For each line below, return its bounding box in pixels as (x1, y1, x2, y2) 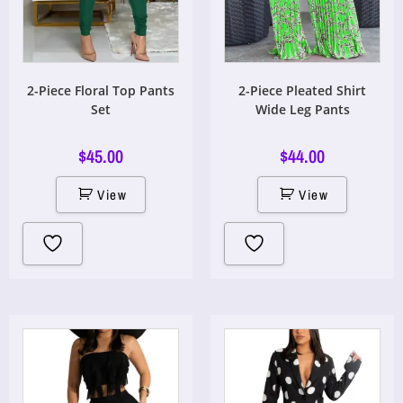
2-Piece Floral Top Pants (27, 82, 175, 99)
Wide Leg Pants (255, 101, 350, 118)
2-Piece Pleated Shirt (238, 82, 366, 99)
